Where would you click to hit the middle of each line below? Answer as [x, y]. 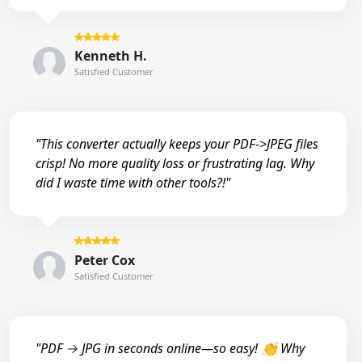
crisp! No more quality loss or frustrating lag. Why [175, 164]
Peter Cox [104, 260]
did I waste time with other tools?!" [133, 183]
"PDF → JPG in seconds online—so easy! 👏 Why [170, 349]
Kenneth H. [110, 55]
